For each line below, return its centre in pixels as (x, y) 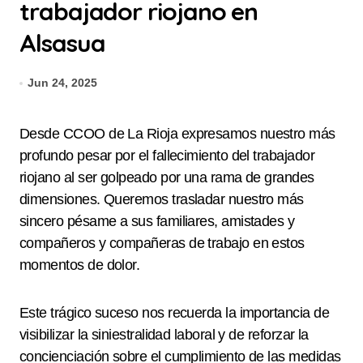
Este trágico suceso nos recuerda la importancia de (174, 313)
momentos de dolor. (80, 265)
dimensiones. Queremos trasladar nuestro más (162, 199)
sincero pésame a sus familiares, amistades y (157, 221)
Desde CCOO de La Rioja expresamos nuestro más (25, 134)
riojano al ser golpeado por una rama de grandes (167, 177)
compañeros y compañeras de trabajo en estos (162, 243)
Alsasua (62, 43)
